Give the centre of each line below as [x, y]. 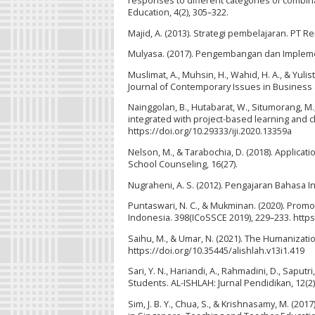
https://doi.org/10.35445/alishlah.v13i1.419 [216, 250]
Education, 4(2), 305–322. [178, 13]
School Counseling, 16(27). [183, 165]
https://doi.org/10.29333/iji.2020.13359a [210, 131]
